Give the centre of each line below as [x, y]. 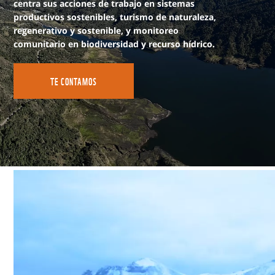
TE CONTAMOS [74, 81]
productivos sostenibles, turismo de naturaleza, [115, 17]
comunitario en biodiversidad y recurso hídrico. [114, 44]
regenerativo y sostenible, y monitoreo [96, 30]
